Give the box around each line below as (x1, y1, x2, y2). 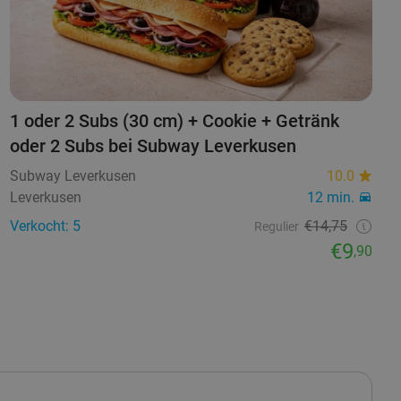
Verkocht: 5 (9, 217, 81, 235)
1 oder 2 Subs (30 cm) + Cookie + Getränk (9, 109, 339, 132)
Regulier (253, 218, 299, 234)
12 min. (306, 188, 354, 206)
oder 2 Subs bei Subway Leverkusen (9, 134, 296, 157)
